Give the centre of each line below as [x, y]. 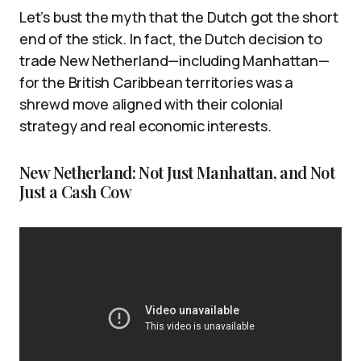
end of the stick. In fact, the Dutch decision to [171, 39]
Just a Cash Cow [76, 191]
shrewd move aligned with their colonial [151, 104]
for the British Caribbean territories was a [157, 82]
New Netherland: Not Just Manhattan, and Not [177, 172]
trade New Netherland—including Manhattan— [174, 60]
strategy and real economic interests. [145, 126]
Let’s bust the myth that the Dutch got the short [179, 17]
